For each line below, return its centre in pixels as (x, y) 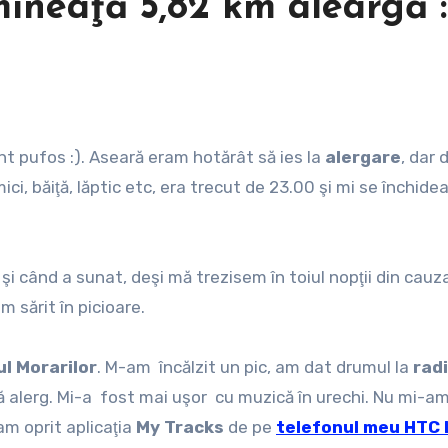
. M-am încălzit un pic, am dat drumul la (255, 367)
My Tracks (180, 427)
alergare (363, 157)
